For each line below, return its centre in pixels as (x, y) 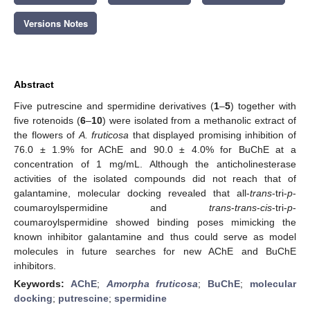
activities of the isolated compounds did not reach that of (155, 178)
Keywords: (42, 283)
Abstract (34, 84)
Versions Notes (55, 23)
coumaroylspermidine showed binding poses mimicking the (155, 222)
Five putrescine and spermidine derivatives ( (114, 106)
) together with (264, 106)
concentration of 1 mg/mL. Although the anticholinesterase (155, 164)
